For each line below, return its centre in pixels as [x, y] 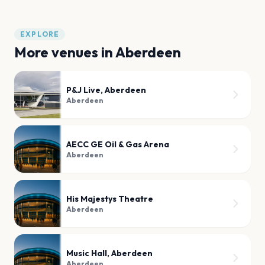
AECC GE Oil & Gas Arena [118, 144]
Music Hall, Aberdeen [109, 253]
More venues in [65, 52]
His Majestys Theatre [110, 198]
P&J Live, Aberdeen [106, 90]
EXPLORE [40, 34]
